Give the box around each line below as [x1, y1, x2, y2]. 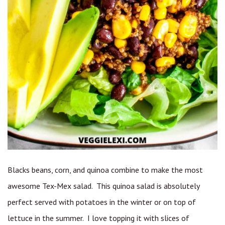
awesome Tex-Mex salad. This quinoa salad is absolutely [8, 181, 199, 191]
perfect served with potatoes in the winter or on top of [8, 197, 196, 207]
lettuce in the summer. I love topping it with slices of [8, 213, 189, 223]
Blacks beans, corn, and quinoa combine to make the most [8, 165, 203, 175]
